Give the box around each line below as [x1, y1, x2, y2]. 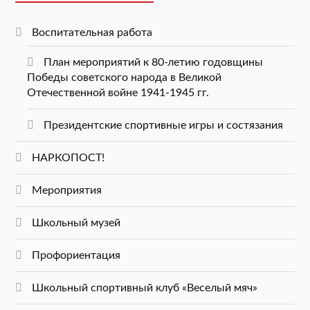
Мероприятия [32, 184, 102, 196]
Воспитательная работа [32, 26, 153, 38]
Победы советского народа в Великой [26, 71, 221, 83]
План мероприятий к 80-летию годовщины [43, 56, 263, 68]
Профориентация [32, 249, 121, 261]
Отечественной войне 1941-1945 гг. [26, 86, 209, 98]
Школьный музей [32, 217, 121, 228]
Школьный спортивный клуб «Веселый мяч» [32, 282, 258, 293]
